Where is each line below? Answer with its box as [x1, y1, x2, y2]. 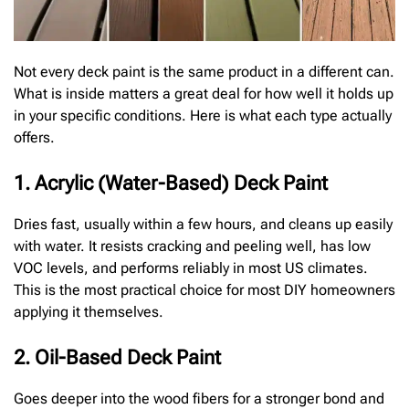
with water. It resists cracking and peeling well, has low [14, 236, 371, 255]
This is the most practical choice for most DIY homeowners [14, 280, 395, 299]
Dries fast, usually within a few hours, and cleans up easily [14, 215, 393, 233]
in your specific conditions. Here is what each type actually [14, 106, 392, 124]
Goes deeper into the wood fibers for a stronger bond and [14, 389, 384, 407]
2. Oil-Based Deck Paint [14, 345, 221, 369]
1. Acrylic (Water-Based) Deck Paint [14, 171, 328, 194]
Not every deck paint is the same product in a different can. [14, 62, 394, 80]
